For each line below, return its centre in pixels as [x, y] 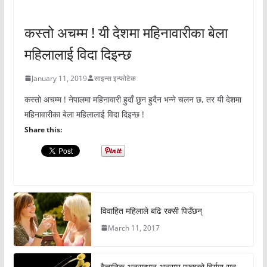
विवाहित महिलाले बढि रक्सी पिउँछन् [151, 210]
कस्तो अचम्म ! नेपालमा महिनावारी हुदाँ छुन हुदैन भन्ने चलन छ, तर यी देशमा [133, 99]
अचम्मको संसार [45, 7]
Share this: [43, 129]
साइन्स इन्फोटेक [115, 78]
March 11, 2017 [133, 228]
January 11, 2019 [59, 78]
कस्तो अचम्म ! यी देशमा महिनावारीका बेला [126, 32]
